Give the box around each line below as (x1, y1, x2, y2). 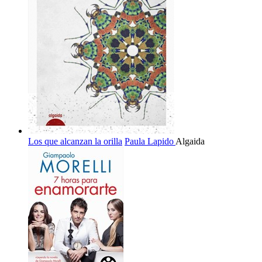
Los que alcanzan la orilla (28, 136, 122, 147)
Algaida (175, 136, 205, 147)
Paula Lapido (125, 136, 175, 147)
